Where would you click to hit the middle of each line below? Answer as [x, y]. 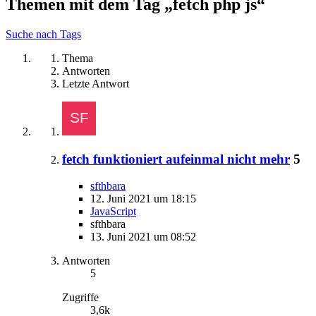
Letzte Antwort [96, 83]
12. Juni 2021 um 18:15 [143, 199]
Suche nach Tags [43, 34]
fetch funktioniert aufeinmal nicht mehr [176, 159]
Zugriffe [80, 298]
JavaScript [113, 212]
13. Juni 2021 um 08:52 [143, 237]
